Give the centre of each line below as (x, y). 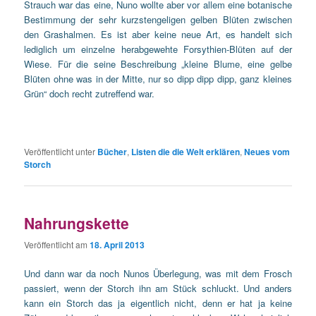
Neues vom (267, 152)
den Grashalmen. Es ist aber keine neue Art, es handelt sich (158, 35)
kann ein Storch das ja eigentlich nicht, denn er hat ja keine (158, 303)
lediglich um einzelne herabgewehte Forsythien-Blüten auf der (158, 49)
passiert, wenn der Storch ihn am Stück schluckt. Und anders (158, 288)
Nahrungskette (77, 223)
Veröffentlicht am (57, 244)
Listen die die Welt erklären (186, 152)
